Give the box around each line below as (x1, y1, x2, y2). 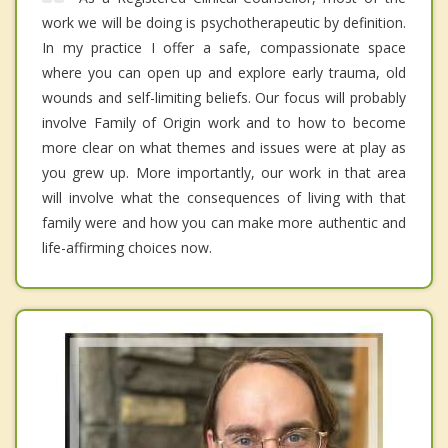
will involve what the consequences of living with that (42, 188, 406, 208)
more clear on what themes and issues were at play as (42, 138, 406, 158)
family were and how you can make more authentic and (42, 213, 406, 233)
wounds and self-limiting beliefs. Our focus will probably (42, 88, 406, 108)
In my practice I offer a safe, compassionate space (42, 38, 406, 58)
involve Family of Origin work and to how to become (42, 113, 406, 133)
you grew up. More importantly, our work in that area (42, 163, 406, 183)
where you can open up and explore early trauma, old (42, 63, 406, 83)
